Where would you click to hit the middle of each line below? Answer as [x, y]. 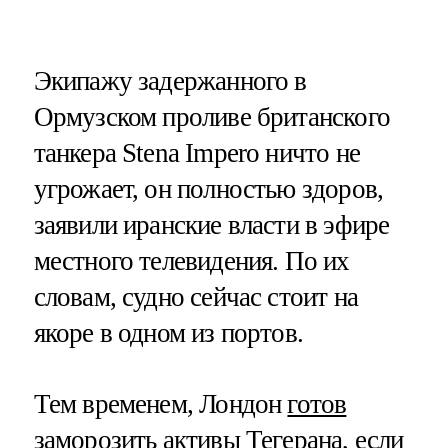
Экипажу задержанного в [170, 80]
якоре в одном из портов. [168, 332]
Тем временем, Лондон [160, 403]
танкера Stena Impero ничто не [196, 152]
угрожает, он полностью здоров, [208, 188]
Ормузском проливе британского [211, 116]
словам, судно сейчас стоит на [195, 296]
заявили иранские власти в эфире [211, 224]
